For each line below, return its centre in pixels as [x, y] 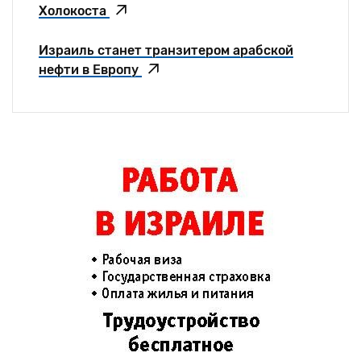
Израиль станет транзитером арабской [166, 50]
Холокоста [74, 10]
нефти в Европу [90, 69]
